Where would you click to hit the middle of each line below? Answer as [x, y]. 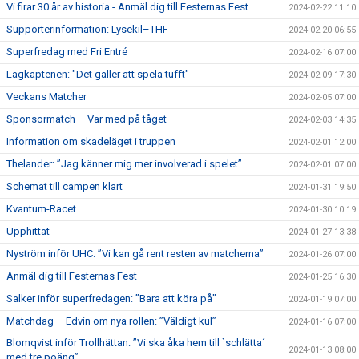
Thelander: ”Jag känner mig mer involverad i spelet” [124, 164]
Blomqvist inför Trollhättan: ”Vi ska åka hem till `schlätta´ [136, 343]
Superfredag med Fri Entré [67, 52]
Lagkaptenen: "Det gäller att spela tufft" [98, 74]
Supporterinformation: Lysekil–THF [87, 29]
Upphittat [28, 231]
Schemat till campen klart [65, 186]
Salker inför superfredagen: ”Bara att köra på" [111, 298]
